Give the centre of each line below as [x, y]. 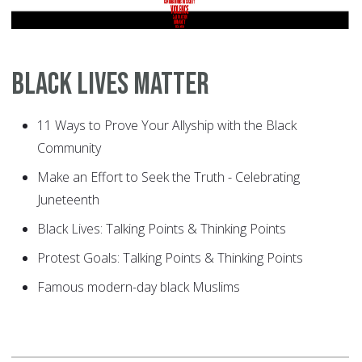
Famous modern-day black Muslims [139, 287]
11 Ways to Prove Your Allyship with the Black [167, 126]
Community [69, 148]
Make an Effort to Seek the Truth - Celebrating [168, 177]
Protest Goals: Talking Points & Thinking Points [170, 258]
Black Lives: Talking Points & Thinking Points [162, 229]
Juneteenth [68, 200]
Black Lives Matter [110, 85]
